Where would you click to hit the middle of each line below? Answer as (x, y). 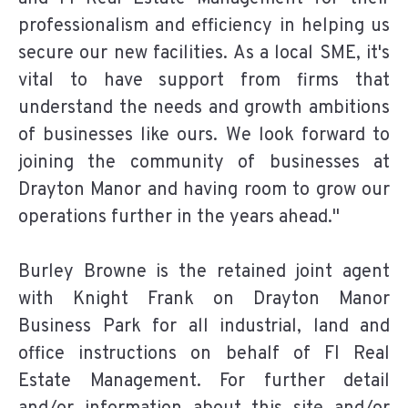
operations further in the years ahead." (179, 217)
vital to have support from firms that (204, 81)
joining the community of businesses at (204, 163)
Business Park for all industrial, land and (204, 326)
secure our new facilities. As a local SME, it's (204, 53)
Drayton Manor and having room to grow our (204, 190)
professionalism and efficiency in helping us (204, 26)
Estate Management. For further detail (204, 381)
